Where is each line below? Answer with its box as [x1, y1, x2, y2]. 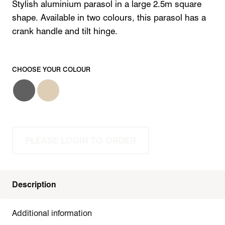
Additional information [12, 208, 92, 218]
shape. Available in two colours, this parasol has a [12, 12, 206, 23]
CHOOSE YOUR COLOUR [12, 65, 90, 74]
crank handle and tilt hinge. [12, 26, 118, 36]
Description [12, 180, 56, 190]
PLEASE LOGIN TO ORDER [25, 135, 136, 146]
